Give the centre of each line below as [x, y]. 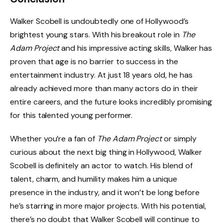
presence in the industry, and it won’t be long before [105, 193]
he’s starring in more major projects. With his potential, [108, 206]
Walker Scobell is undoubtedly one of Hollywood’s [99, 21]
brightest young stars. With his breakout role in [96, 34]
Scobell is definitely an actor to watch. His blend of [101, 166]
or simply [179, 139]
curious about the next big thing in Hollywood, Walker [106, 152]
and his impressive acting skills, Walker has [136, 48]
